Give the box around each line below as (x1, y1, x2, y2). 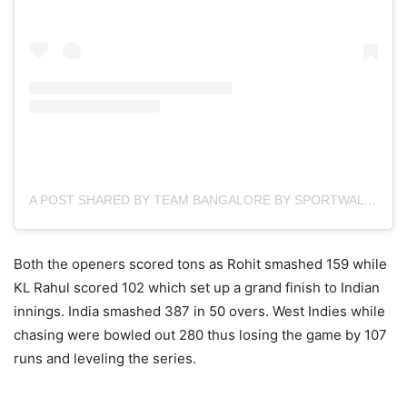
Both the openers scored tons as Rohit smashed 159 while (14, 255, 387, 273)
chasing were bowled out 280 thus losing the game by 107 (14, 326, 387, 344)
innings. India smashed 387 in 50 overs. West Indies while (14, 303, 385, 321)
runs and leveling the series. (14, 350, 196, 368)
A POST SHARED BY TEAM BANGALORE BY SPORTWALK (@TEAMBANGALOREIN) (364, 193, 377, 208)
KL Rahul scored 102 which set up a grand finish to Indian (14, 279, 380, 297)
